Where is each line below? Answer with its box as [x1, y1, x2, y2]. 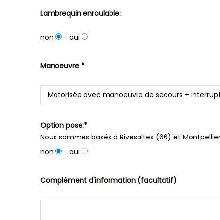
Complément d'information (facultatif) [40, 175, 177, 185]
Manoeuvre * [40, 60, 85, 71]
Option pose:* [40, 120, 88, 130]
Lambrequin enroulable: [40, 8, 121, 18]
